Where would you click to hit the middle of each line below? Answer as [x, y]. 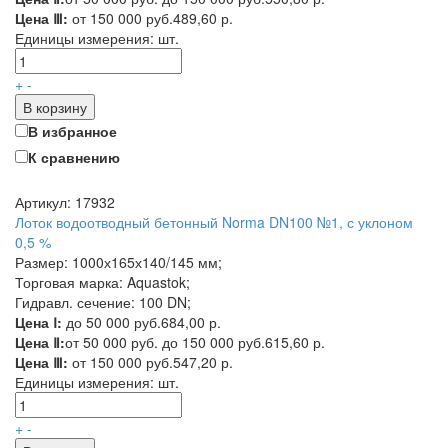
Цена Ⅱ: [40, 342]
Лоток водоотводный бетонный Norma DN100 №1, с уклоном [214, 222]
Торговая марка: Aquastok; [102, 282]
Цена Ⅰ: [38, 322]
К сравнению [74, 157]
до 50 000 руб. [111, 322]
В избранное [72, 131]
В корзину [55, 107]
